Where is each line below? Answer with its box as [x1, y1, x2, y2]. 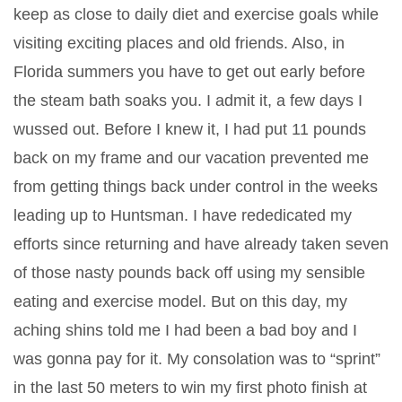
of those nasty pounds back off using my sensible [13, 263, 365, 282]
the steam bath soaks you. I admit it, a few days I [13, 91, 363, 109]
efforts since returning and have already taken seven [13, 234, 389, 253]
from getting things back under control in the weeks [13, 177, 378, 196]
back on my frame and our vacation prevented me [13, 148, 369, 167]
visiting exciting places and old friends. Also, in [13, 33, 345, 52]
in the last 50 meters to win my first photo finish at [13, 378, 367, 397]
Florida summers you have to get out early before [13, 62, 365, 81]
